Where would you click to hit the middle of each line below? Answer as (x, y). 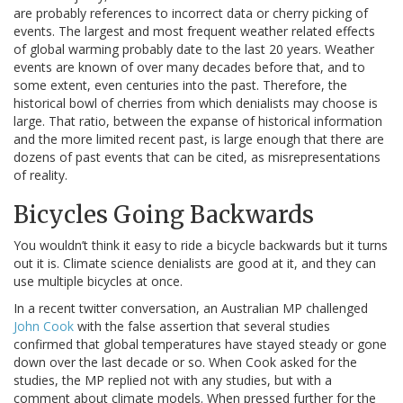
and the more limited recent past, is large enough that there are (199, 139)
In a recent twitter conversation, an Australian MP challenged (191, 309)
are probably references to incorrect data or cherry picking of (191, 13)
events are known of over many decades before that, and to (189, 67)
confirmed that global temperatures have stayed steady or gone (200, 345)
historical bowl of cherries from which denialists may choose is (196, 103)
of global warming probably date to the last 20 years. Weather (194, 49)
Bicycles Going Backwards (164, 215)
